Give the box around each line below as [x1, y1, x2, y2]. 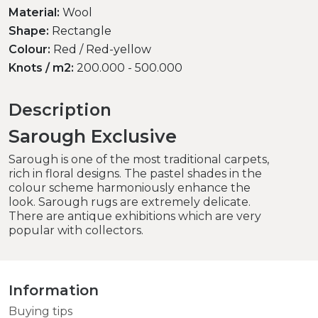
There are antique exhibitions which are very [9, 209, 261, 223]
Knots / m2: [9, 60, 74, 75]
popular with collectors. [9, 223, 143, 237]
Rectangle [49, 23, 111, 38]
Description [9, 99, 111, 120]
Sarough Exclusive [9, 125, 177, 147]
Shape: [9, 23, 49, 38]
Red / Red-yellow [50, 42, 151, 56]
